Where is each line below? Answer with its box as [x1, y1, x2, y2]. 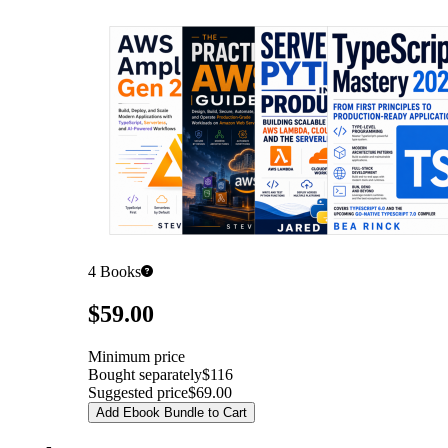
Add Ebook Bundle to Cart [96, 405, 247, 421]
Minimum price [88, 348, 185, 366]
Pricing [47, 300, 92, 318]
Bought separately [88, 366, 202, 384]
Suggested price [88, 384, 188, 402]
